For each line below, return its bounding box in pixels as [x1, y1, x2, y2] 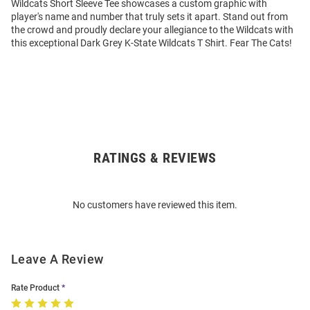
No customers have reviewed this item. [73, 199, 237, 211]
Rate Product [11, 283, 60, 293]
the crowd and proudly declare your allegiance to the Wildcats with [11, 24, 293, 36]
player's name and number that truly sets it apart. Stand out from [11, 11, 288, 23]
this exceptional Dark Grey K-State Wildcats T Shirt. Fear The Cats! [11, 37, 292, 49]
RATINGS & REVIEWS [93, 149, 217, 167]
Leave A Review [11, 252, 104, 267]
